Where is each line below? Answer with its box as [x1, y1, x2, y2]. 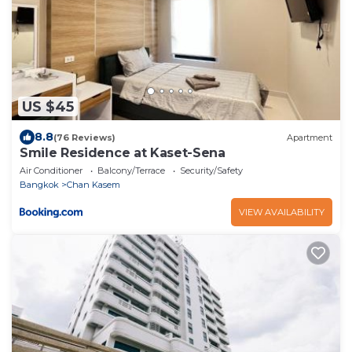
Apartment [287, 131, 332, 143]
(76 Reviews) [53, 131, 115, 143]
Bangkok [20, 179, 59, 191]
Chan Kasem [67, 179, 120, 191]
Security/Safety [180, 165, 243, 177]
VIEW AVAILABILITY [239, 207, 324, 218]
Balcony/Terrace [97, 165, 165, 177]
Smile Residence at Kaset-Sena [20, 145, 225, 161]
